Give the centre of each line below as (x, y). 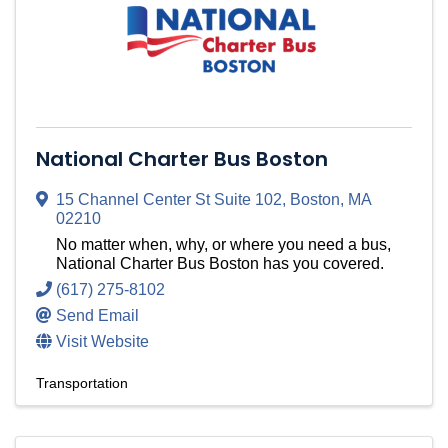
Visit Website (102, 342)
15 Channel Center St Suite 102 (169, 200)
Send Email (97, 316)
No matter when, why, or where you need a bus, (223, 245)
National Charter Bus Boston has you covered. (220, 264)
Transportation (82, 383)
